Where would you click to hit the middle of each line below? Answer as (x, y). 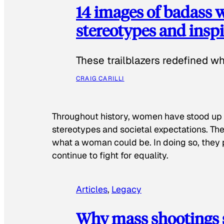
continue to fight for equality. (110, 155)
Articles (92, 189)
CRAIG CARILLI (100, 79)
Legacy (126, 189)
